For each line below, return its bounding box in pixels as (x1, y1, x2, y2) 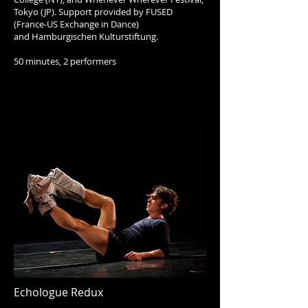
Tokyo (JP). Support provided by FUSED (14, 5, 173, 18)
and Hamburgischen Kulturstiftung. (14, 30, 158, 43)
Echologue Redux (14, 285, 103, 300)
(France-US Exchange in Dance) (14, 17, 139, 30)
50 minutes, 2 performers (14, 54, 116, 67)
